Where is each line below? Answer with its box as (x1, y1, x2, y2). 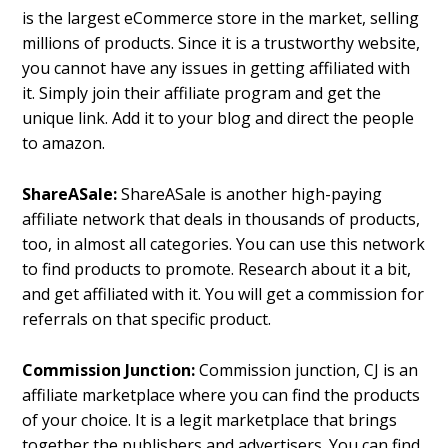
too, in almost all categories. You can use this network (22, 233, 426, 256)
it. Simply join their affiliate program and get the (22, 82, 382, 105)
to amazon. (22, 132, 106, 155)
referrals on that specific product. (22, 308, 272, 331)
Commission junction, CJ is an (195, 358, 419, 381)
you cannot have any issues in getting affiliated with (22, 57, 411, 80)
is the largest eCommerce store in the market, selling (22, 7, 420, 30)
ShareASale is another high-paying (117, 183, 383, 206)
